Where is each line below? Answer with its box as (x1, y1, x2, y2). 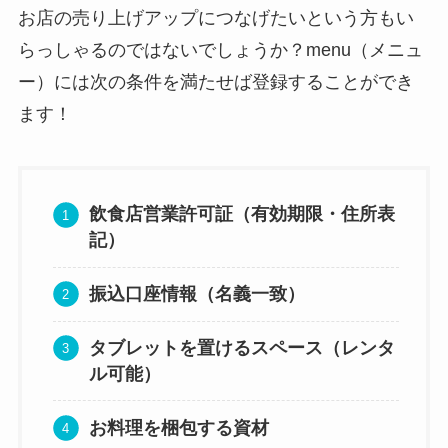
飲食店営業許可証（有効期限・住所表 (89, 204, 396, 225)
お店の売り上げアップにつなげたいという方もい (17, 8, 414, 29)
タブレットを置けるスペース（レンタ (89, 338, 396, 358)
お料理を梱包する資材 (89, 417, 270, 438)
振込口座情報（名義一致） (89, 284, 306, 305)
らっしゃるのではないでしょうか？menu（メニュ (17, 40, 423, 61)
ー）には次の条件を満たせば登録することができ (17, 72, 414, 93)
